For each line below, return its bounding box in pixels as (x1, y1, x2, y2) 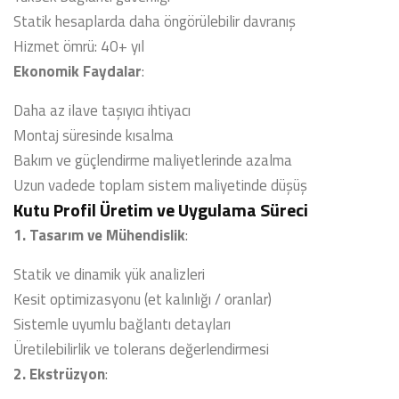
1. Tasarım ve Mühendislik (13, 224, 185, 247)
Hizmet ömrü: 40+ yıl (13, 35, 144, 58)
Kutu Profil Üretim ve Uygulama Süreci (13, 196, 308, 224)
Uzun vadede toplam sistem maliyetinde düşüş (13, 174, 307, 197)
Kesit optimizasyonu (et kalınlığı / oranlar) (13, 288, 272, 311)
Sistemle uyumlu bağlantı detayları (13, 313, 231, 336)
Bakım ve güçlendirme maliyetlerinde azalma (13, 149, 292, 172)
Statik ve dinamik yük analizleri (13, 263, 205, 286)
